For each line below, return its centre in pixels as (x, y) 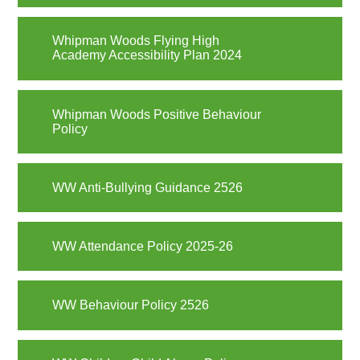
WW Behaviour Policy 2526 (130, 305)
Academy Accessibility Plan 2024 (147, 55)
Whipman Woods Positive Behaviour (156, 114)
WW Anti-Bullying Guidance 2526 (147, 187)
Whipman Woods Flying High (135, 41)
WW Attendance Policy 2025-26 (142, 246)
